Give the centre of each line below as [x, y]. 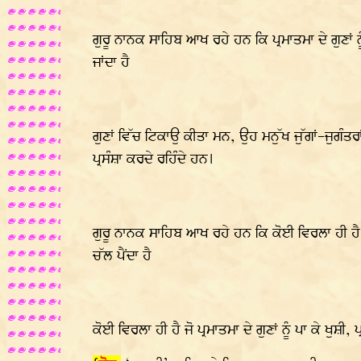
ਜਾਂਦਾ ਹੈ [111, 63]
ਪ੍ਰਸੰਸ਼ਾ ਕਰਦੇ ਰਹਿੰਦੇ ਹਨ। [153, 160]
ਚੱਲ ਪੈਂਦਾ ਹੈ [122, 256]
